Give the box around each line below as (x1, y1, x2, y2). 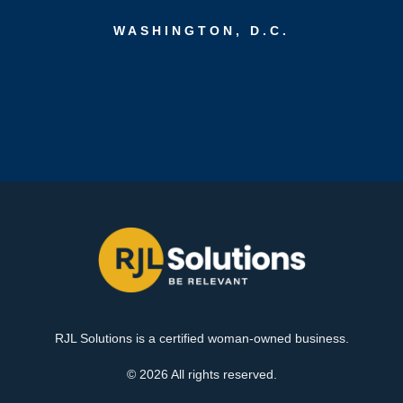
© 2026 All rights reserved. (126, 366, 277, 381)
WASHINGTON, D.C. (113, 22, 290, 38)
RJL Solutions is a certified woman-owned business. (54, 330, 349, 345)
